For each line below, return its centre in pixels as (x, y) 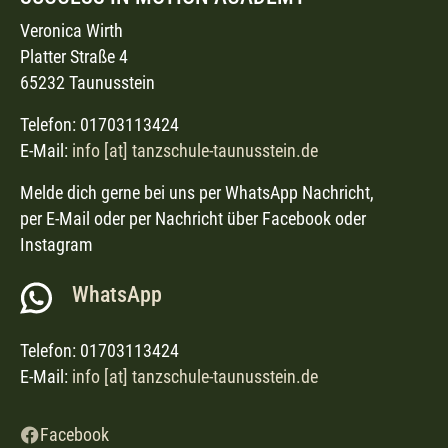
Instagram (56, 245)
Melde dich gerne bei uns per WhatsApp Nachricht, (197, 193)
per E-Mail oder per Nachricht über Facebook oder (193, 219)
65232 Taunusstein (87, 83)
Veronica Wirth (71, 31)
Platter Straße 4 (74, 57)
